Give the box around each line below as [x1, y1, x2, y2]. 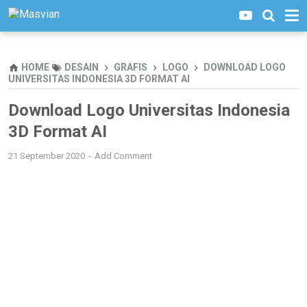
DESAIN [64, 62, 99, 73]
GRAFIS [114, 62, 147, 73]
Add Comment [95, 151, 152, 161]
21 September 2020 [8, 151, 87, 161]
